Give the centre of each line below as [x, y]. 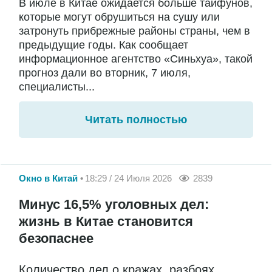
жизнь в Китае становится [106, 221]
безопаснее [56, 238]
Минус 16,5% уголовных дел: [114, 204]
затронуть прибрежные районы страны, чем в [134, 31]
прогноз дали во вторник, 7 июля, [105, 73]
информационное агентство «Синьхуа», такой [136, 59]
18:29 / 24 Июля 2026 [128, 178]
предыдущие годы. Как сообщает [104, 45]
